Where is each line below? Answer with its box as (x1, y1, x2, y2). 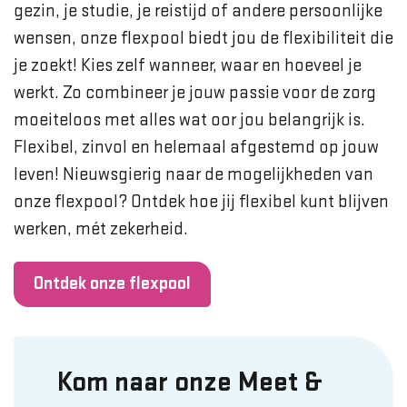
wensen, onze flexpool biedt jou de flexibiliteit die (14, 28, 393, 48)
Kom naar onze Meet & (57, 369, 322, 398)
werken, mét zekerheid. (14, 219, 188, 239)
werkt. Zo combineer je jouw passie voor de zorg (14, 83, 376, 103)
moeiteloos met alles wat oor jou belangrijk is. (14, 110, 365, 130)
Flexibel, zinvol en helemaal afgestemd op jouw (14, 137, 379, 157)
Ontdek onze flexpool (34, 274, 191, 294)
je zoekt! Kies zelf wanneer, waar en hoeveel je (14, 55, 362, 75)
